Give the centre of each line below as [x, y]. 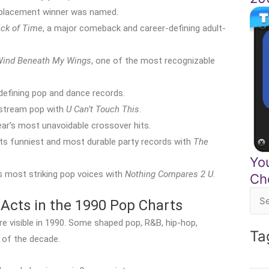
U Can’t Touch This [103, 109]
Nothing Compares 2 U [169, 174]
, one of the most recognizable [153, 61]
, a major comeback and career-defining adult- [134, 28]
